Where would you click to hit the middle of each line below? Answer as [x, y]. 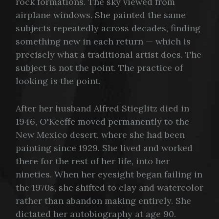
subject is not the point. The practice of [99, 67]
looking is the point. [58, 81]
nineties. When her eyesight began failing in [109, 174]
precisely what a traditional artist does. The [109, 54]
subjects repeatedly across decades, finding [108, 28]
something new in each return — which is [103, 41]
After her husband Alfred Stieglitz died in [102, 108]
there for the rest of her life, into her [93, 161]
